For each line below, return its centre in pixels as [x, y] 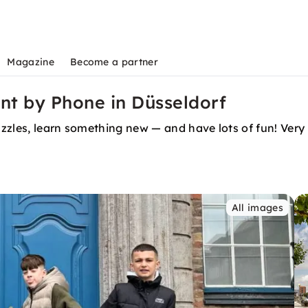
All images [257, 208]
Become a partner [114, 62]
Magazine [31, 62]
